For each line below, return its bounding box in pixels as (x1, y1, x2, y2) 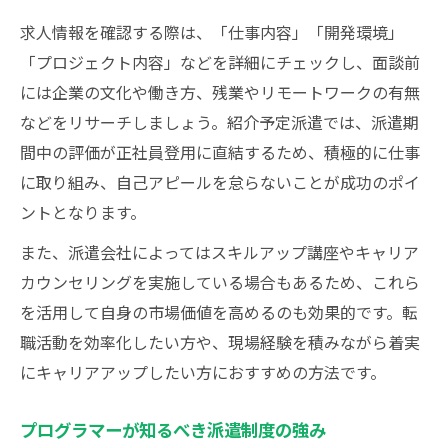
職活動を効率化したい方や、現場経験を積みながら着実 (20, 330, 420, 354)
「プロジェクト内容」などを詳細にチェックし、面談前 (20, 50, 420, 74)
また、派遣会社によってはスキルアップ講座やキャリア (20, 240, 419, 264)
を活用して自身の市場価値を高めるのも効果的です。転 (20, 300, 418, 324)
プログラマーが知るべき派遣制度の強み (20, 417, 326, 442)
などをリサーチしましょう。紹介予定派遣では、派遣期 (20, 110, 419, 134)
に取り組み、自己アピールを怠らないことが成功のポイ (20, 170, 420, 194)
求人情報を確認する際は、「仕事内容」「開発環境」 (20, 20, 404, 44)
